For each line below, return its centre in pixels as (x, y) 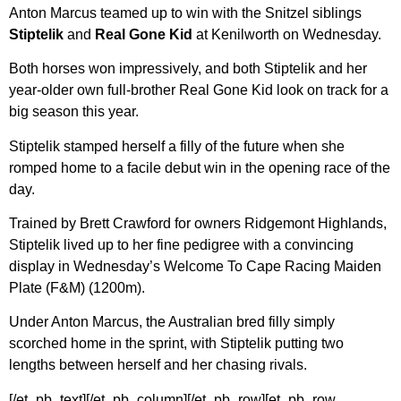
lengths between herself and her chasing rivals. (158, 365)
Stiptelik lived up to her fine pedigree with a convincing (181, 245)
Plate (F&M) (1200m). (77, 288)
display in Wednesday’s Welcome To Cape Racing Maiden (195, 267)
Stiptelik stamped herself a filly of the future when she (177, 146)
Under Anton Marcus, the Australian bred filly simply (172, 322)
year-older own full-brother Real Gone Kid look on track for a (199, 90)
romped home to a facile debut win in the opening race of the (200, 167)
